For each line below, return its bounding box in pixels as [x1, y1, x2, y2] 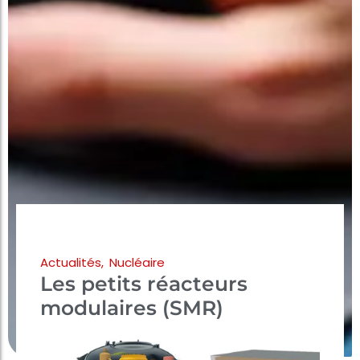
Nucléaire [109, 254, 165, 272]
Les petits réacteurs [40, 272, 247, 297]
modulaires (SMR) [40, 296, 223, 321]
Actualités [40, 254, 101, 272]
